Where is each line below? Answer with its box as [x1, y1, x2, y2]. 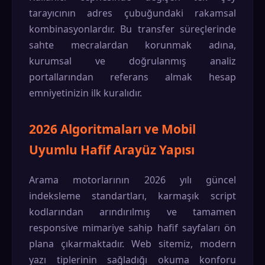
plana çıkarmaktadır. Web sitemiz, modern [29, 237, 236, 250]
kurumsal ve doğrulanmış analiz [29, 54, 236, 67]
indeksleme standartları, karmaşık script [29, 189, 236, 202]
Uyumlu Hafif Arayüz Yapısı [29, 141, 195, 158]
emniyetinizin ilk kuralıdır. [29, 86, 142, 99]
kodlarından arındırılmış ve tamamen [29, 205, 236, 218]
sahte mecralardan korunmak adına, [29, 38, 236, 51]
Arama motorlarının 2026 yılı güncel [29, 173, 236, 186]
